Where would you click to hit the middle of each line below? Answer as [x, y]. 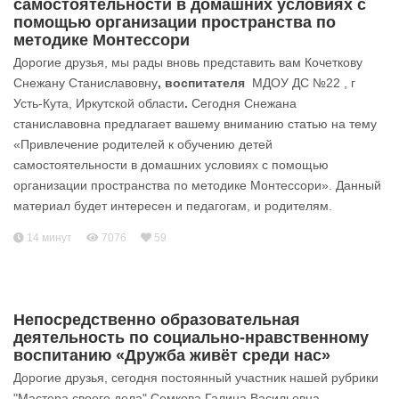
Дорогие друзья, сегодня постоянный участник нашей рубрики [196, 377]
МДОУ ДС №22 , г [302, 82]
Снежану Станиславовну [85, 82]
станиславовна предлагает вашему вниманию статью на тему [195, 123]
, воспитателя [203, 82]
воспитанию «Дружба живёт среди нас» [172, 355]
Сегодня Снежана [242, 103]
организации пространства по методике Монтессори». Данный [197, 185]
